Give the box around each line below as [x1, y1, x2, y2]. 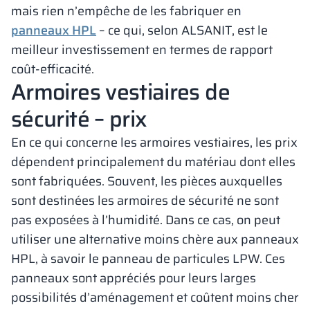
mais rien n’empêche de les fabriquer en [11, 1, 241, 21]
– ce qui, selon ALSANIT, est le [96, 21, 268, 40]
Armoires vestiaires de [11, 75, 230, 109]
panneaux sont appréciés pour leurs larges [11, 268, 256, 288]
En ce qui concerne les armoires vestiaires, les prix [11, 133, 298, 152]
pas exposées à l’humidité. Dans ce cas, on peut [11, 210, 280, 230]
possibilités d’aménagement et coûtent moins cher [11, 288, 299, 307]
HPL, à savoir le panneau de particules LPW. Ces [11, 249, 285, 268]
